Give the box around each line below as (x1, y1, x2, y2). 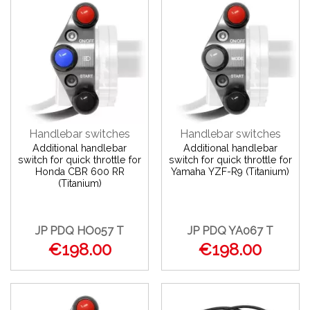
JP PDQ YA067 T (187, 224, 273, 238)
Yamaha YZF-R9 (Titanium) (171, 166, 290, 178)
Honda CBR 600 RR (35, 166, 125, 178)
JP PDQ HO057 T (35, 224, 125, 238)
